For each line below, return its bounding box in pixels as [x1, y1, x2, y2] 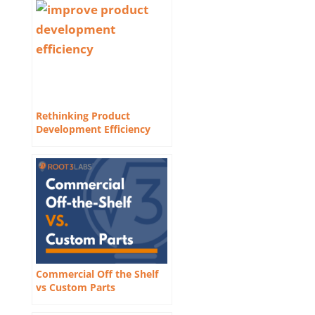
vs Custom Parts [35, 281, 115, 295]
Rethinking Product [35, 109, 130, 123]
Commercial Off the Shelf [35, 267, 158, 281]
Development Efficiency [35, 122, 150, 136]
